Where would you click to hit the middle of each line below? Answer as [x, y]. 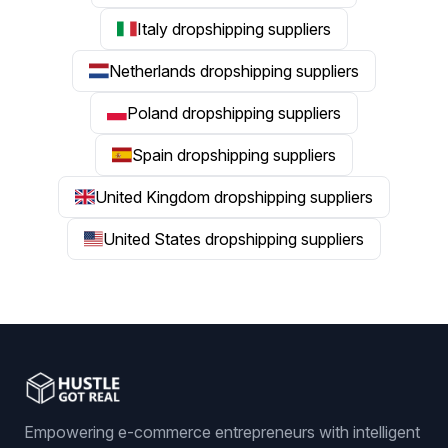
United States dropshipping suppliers [234, 239]
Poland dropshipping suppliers [233, 113]
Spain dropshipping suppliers [233, 155]
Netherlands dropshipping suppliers [233, 71]
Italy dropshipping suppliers [233, 29]
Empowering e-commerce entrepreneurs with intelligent [222, 432]
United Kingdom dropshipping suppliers [233, 197]
